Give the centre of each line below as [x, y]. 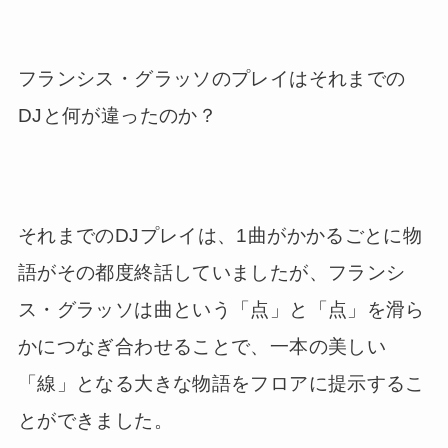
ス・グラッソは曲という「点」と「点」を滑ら [221, 310]
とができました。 [95, 421]
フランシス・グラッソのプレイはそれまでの [211, 78]
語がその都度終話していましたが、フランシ [211, 273]
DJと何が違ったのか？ [117, 115]
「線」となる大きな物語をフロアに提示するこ [221, 384]
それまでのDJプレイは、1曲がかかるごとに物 [220, 236]
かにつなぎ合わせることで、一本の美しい [202, 347]
